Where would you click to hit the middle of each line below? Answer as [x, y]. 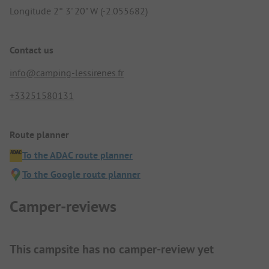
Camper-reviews [63, 206]
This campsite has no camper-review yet [112, 249]
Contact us [32, 50]
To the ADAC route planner [77, 156]
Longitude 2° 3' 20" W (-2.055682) [79, 11]
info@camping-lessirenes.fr [67, 72]
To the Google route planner [81, 175]
